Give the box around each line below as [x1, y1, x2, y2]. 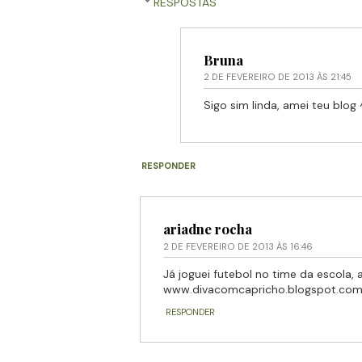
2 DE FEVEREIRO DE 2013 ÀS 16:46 [162, 240, 313, 252]
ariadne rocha [162, 220, 252, 238]
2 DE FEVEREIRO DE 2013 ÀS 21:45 [203, 71, 351, 83]
